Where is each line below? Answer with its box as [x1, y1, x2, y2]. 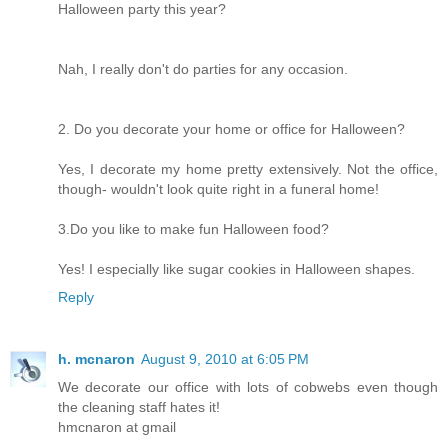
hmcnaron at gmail [58, 418, 176, 435]
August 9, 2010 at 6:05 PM [141, 350, 309, 367]
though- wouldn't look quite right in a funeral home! [58, 180, 379, 197]
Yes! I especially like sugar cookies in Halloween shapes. [58, 260, 415, 277]
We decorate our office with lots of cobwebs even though [58, 378, 438, 395]
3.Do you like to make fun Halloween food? [58, 220, 329, 237]
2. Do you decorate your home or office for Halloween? [58, 120, 405, 137]
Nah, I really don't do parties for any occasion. [58, 60, 348, 77]
